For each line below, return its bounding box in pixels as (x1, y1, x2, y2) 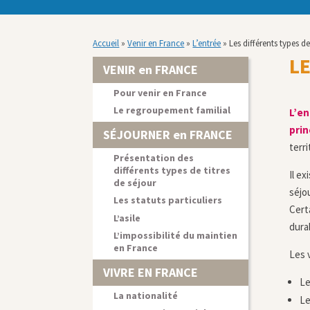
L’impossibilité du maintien (113, 229, 238, 242)
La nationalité (113, 289, 179, 302)
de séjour (113, 176, 157, 189)
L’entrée (192, 37, 221, 49)
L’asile (113, 211, 141, 224)
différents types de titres (113, 163, 231, 176)
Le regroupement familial (113, 104, 231, 117)
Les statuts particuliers (113, 194, 223, 207)
